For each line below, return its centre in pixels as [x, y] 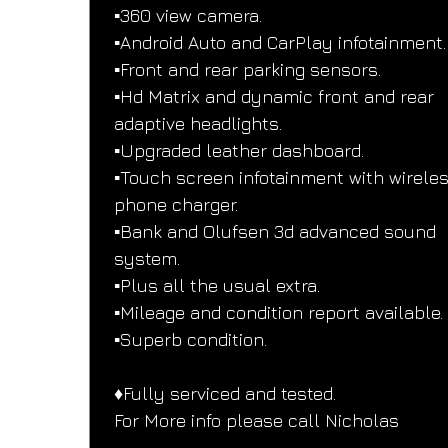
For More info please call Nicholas [257, 421]
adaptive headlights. [198, 124]
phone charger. [176, 205]
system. [147, 259]
